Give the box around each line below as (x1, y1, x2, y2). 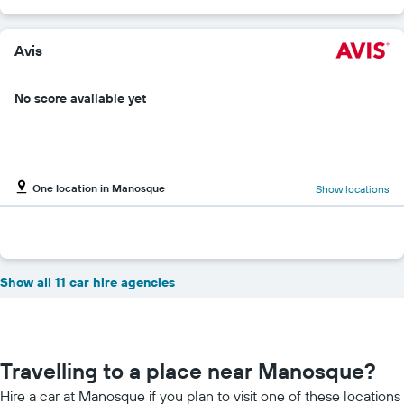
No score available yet (14, 90, 146, 106)
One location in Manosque (32, 180, 165, 195)
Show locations (316, 181, 390, 196)
